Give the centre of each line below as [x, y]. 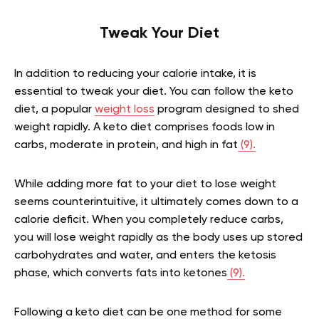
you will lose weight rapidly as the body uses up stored [158, 238]
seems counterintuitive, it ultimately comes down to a [156, 203]
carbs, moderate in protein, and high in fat [126, 146]
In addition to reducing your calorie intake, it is [135, 74]
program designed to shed [227, 110]
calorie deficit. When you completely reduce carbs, [149, 220]
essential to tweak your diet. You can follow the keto [154, 92]
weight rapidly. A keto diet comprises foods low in [145, 128]
